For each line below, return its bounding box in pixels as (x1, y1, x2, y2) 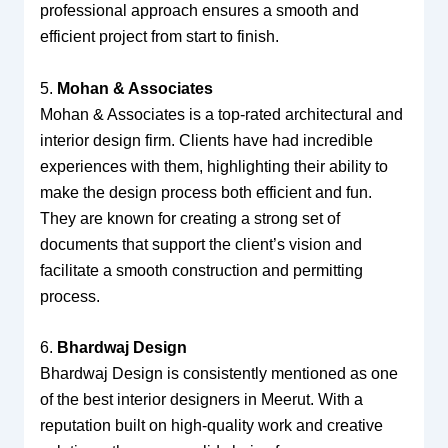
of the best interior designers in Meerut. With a (39, 391, 363, 409)
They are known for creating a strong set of (39, 209, 340, 227)
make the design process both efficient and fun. (39, 183, 372, 201)
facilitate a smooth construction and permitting (39, 261, 363, 279)
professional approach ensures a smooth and (39, 2, 359, 20)
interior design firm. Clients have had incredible (39, 131, 373, 149)
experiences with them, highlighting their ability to (39, 157, 388, 175)
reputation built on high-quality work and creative (39, 417, 383, 435)
